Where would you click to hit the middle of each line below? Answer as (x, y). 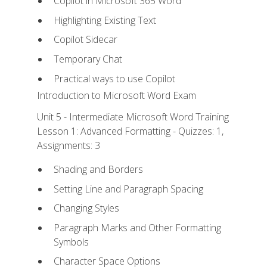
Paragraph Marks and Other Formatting (137, 227)
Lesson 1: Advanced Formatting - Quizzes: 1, (131, 131)
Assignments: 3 (69, 145)
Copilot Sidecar (85, 40)
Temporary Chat (88, 59)
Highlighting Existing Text (105, 20)
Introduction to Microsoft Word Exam (117, 95)
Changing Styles (86, 208)
